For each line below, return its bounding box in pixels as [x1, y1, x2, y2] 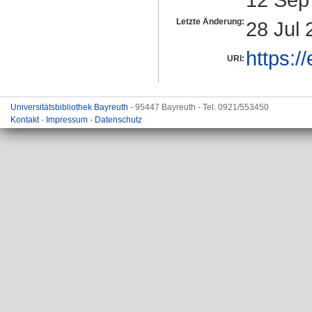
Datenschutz [95, 115, 142, 125]
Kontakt [10, 115, 41, 125]
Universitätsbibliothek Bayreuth [10, 102, 130, 112]
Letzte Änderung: [176, 16, 244, 26]
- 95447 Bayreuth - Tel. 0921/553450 [130, 102, 269, 112]
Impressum [46, 115, 90, 125]
